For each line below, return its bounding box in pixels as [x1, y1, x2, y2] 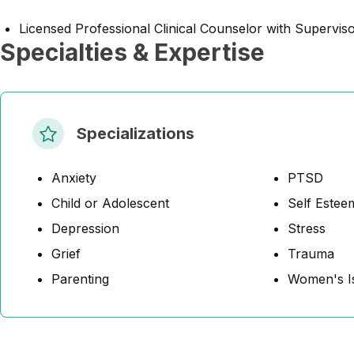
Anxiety [51, 170, 96, 186]
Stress [288, 220, 326, 236]
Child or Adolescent [51, 195, 169, 211]
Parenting [51, 271, 109, 287]
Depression [51, 220, 119, 236]
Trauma [288, 246, 334, 262]
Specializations [77, 124, 194, 143]
